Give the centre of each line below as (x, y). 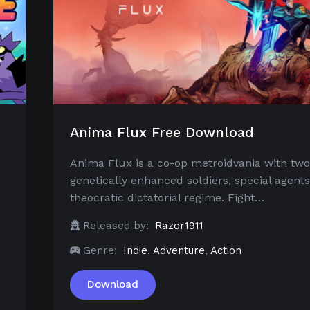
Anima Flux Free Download (162, 133)
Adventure (179, 251)
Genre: (100, 251)
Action (226, 251)
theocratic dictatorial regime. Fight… (167, 198)
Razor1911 (179, 226)
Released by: (116, 226)
